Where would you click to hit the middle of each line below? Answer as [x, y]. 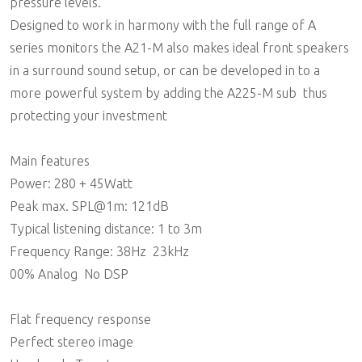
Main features [50, 160]
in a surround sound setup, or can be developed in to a [165, 70]
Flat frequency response [80, 319]
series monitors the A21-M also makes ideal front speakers [179, 47]
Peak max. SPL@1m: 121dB [89, 206]
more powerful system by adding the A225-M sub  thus [168, 93]
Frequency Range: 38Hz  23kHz [99, 251]
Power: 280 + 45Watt [71, 183]
